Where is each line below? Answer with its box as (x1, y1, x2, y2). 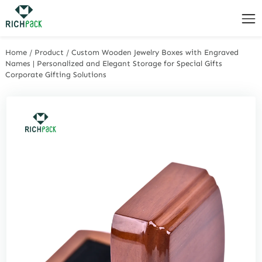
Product (35, 47, 64, 57)
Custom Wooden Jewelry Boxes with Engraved (71, 47, 239, 57)
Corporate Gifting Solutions (5, 70, 107, 79)
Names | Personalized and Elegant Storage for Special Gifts (5, 58, 223, 68)
